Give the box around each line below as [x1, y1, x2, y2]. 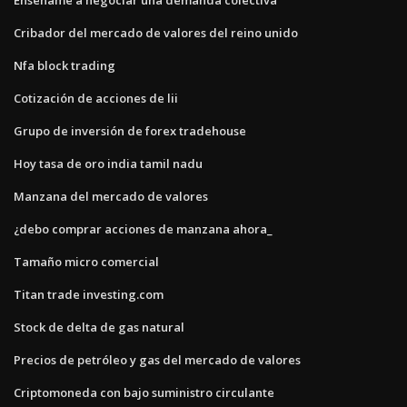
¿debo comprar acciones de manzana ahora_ [14, 220, 273, 237]
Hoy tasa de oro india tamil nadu [14, 154, 203, 172]
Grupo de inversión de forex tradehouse [14, 122, 246, 139]
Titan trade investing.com [14, 285, 164, 303]
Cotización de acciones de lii [14, 89, 178, 106]
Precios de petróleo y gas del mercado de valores [14, 351, 301, 368]
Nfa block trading [14, 56, 115, 74]
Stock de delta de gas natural [14, 318, 184, 335]
